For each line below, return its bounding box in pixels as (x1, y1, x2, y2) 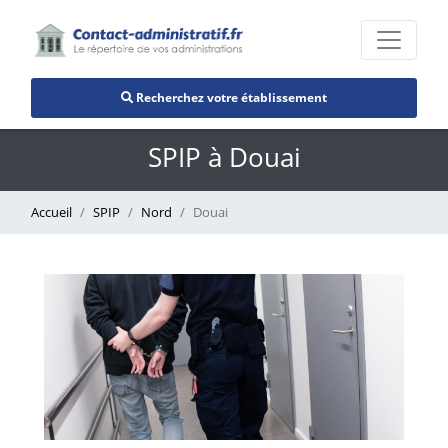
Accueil (31, 203, 72, 221)
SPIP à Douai (147, 140, 301, 175)
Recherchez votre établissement (133, 88, 327, 106)
